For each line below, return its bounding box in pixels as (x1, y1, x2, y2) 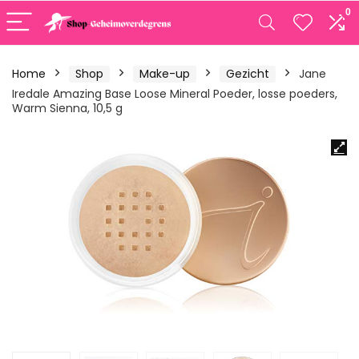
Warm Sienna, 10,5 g (12, 100, 123, 116)
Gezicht (226, 66, 269, 82)
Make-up (139, 66, 190, 82)
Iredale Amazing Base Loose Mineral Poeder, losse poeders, (12, 86, 337, 102)
